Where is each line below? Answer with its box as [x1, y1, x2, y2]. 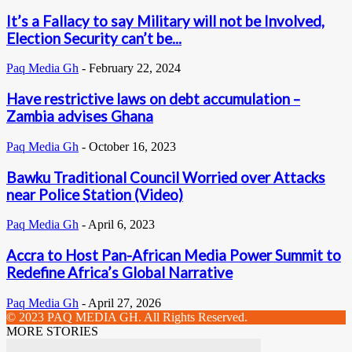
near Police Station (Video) [6, 185, 183, 203]
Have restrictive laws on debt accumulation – [6, 90, 300, 108]
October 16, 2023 [89, 139, 176, 153]
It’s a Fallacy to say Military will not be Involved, [6, 12, 324, 30]
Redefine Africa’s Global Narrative [6, 264, 233, 282]
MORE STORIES [6, 324, 98, 338]
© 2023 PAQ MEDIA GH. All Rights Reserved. [6, 310, 247, 324]
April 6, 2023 [88, 218, 155, 232]
